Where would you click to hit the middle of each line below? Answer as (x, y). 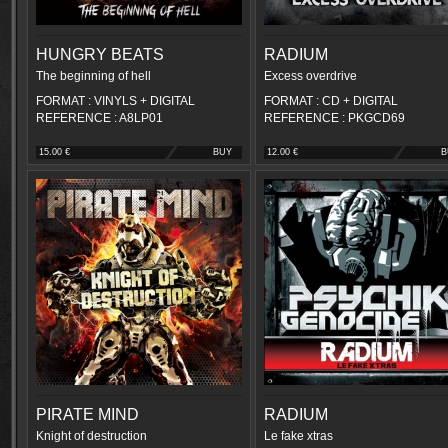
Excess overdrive (310, 76)
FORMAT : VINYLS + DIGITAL (115, 101)
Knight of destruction (91, 436)
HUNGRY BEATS (100, 54)
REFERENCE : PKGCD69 (334, 118)
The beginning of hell (93, 76)
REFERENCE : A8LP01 (99, 118)
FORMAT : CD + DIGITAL (331, 101)
